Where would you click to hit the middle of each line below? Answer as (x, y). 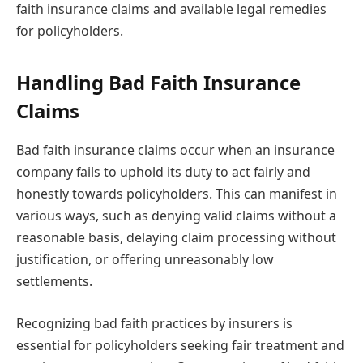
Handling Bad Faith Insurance (158, 83)
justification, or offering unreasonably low (145, 260)
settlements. (54, 282)
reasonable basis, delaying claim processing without (176, 238)
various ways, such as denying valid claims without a (176, 216)
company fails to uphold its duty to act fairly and (163, 172)
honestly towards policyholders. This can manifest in (177, 194)
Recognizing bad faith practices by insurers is (154, 323)
